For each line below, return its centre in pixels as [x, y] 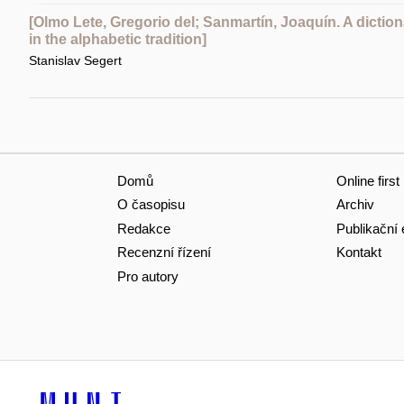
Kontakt [358, 252]
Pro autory [147, 276]
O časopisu [151, 205]
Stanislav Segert [75, 60]
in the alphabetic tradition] [117, 39]
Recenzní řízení [164, 252]
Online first [367, 180]
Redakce [143, 228]
